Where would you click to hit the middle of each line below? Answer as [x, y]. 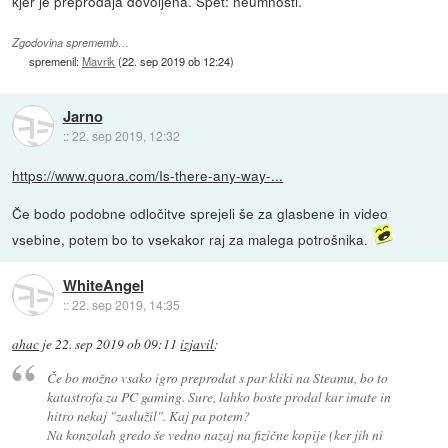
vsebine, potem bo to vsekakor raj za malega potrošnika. [192, 239]
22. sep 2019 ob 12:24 [176, 61]
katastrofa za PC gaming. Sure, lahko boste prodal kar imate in [218, 396]
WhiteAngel [103, 284]
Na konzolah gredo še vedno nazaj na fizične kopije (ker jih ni [214, 434]
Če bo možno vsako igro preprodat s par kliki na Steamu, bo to [217, 377]
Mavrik [99, 61]
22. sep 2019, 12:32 [125, 135]
